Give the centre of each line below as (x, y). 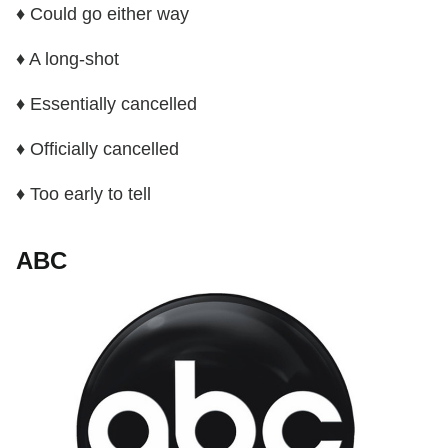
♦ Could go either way (102, 14)
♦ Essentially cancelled (106, 104)
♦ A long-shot (67, 59)
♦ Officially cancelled (97, 149)
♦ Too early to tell (83, 194)
